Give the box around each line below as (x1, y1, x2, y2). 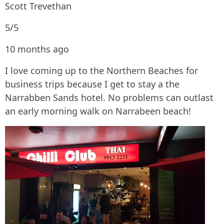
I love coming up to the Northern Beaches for (5, 64, 198, 76)
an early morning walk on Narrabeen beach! (5, 105, 191, 117)
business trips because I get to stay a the (5, 78, 179, 90)
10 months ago (5, 43, 69, 55)
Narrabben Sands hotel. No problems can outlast (5, 91, 213, 103)
